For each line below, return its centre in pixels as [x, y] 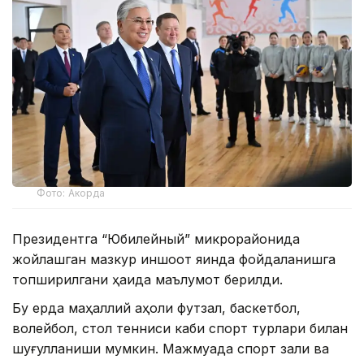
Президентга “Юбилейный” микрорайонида [156, 239]
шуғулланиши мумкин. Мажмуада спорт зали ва [171, 349]
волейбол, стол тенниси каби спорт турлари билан [180, 329]
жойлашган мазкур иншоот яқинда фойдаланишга [174, 260]
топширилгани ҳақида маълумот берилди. [147, 280]
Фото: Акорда [71, 193]
